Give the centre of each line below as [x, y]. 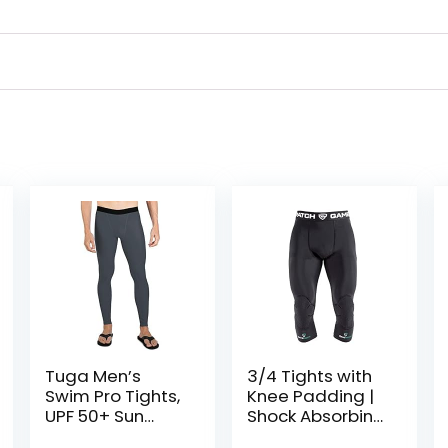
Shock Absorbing [316, 415]
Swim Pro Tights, [112, 395]
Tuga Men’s [92, 375]
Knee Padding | [311, 395]
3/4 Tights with [310, 375]
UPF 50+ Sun [94, 415]
